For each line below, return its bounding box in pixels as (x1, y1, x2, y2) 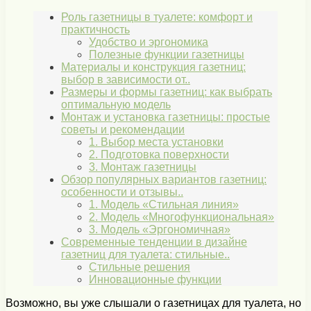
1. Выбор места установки (89, 136, 224, 149)
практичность (61, 24, 130, 36)
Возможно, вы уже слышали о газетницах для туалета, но (6, 297, 301, 310)
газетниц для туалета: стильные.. (61, 249, 230, 261)
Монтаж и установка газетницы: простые (61, 111, 270, 124)
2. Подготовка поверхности (89, 149, 229, 161)
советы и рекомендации (61, 124, 185, 136)
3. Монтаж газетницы (89, 161, 196, 174)
